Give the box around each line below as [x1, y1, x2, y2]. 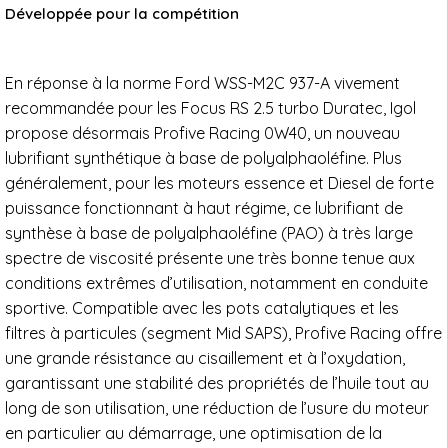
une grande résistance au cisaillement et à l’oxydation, [5, 348, 405, 368]
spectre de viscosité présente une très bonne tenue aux [5, 248, 415, 268]
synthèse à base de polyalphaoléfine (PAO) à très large [5, 223, 413, 243]
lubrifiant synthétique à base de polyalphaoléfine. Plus [5, 148, 402, 168]
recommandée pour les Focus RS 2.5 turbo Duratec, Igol [5, 98, 416, 118]
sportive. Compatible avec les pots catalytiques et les [5, 298, 399, 318]
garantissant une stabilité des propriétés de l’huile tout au [5, 373, 429, 393]
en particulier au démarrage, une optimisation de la [5, 423, 382, 443]
